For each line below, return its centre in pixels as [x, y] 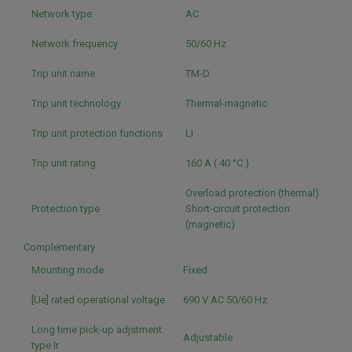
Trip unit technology [76, 103]
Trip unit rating [64, 163]
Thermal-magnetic [227, 103]
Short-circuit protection [238, 209]
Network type [62, 14]
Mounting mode [68, 270]
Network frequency [75, 44]
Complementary [59, 247]
